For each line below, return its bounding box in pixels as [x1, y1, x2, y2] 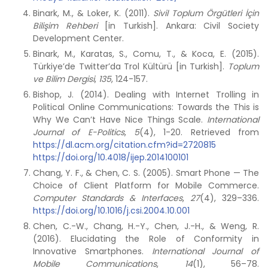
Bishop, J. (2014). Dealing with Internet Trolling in [33, 89, 259, 100]
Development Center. [33, 32, 124, 44]
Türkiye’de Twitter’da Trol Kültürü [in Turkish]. [33, 60, 228, 72]
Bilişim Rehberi [33, 20, 98, 32]
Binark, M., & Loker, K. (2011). [33, 7, 153, 19]
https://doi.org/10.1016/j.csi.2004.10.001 [33, 205, 190, 217]
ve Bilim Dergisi [33, 73, 95, 85]
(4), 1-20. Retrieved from [139, 126, 260, 138]
